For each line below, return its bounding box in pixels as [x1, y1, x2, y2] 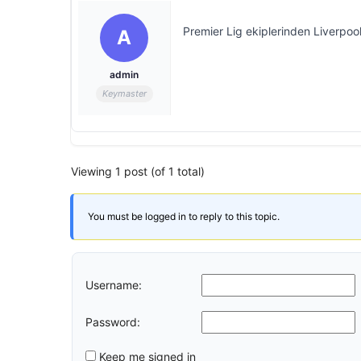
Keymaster [102, 88, 147, 99]
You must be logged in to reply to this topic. [88, 210, 280, 222]
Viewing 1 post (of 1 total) [71, 164, 205, 178]
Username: [85, 277, 142, 292]
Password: [85, 314, 140, 329]
